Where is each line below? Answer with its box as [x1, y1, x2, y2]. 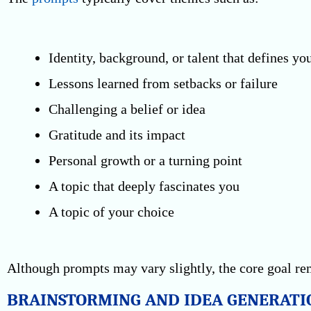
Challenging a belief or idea [49, 101, 205, 117]
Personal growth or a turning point [49, 153, 242, 168]
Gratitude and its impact [49, 127, 185, 142]
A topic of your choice [49, 204, 174, 219]
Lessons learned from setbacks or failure [49, 76, 278, 91]
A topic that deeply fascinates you [49, 178, 239, 194]
